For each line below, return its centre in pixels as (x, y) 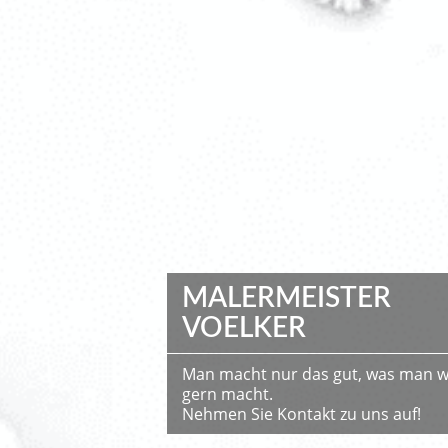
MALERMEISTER (286, 298)
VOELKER (244, 328)
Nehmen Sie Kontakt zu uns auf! (301, 414)
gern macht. (227, 394)
